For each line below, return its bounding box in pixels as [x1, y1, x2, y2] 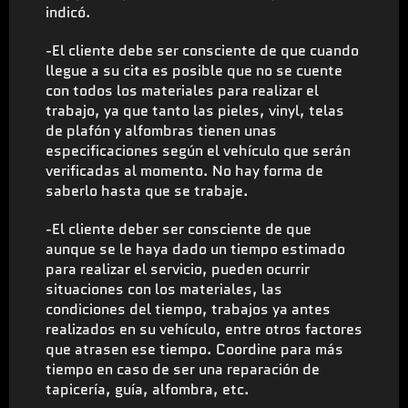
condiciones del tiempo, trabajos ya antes [46, 298, 331, 320]
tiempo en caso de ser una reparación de [46, 358, 320, 380]
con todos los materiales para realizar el [46, 79, 319, 101]
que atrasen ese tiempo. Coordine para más [46, 338, 343, 360]
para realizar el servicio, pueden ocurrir [46, 258, 310, 280]
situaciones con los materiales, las [46, 278, 282, 300]
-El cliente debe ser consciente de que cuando [46, 39, 359, 61]
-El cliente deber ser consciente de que [46, 218, 311, 240]
